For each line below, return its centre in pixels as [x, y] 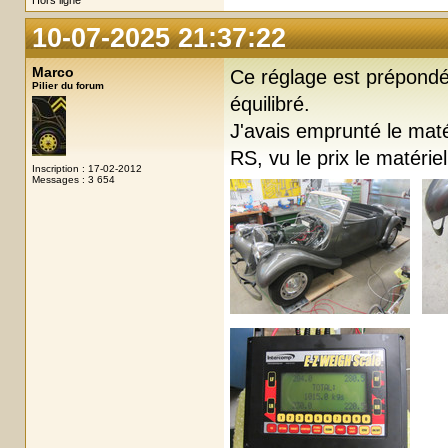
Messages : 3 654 [73, 179]
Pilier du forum [68, 85]
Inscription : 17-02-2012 [87, 168]
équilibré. [270, 104]
